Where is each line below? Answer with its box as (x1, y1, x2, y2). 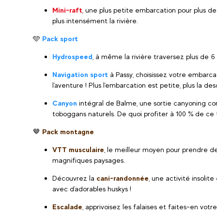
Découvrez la (52, 174, 94, 182)
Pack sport (42, 34, 78, 43)
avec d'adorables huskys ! (52, 185, 131, 193)
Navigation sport (52, 70, 108, 78)
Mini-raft (52, 6, 82, 14)
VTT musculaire (52, 145, 104, 154)
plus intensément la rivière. (52, 16, 138, 25)
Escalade (52, 202, 82, 211)
